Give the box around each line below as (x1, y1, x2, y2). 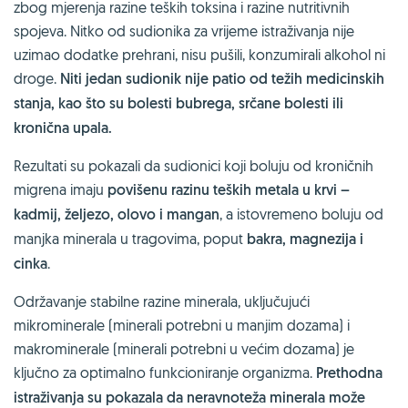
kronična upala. (14, 117, 112, 138)
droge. (14, 68, 60, 87)
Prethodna (316, 362, 382, 382)
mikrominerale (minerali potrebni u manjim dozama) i (14, 315, 350, 334)
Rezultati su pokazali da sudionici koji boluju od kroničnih (14, 156, 373, 175)
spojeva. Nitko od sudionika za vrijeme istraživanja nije (14, 21, 354, 40)
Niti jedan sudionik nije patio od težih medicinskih (60, 68, 384, 88)
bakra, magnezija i (247, 229, 363, 249)
